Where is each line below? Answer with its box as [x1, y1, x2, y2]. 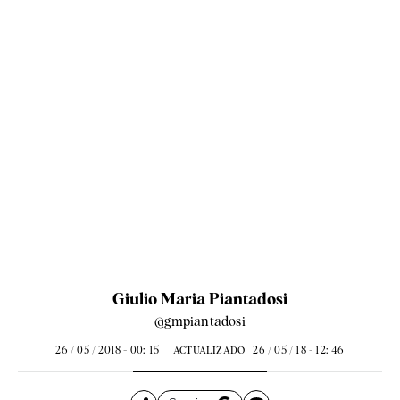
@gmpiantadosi [154, 312, 246, 329]
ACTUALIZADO [173, 343, 246, 356]
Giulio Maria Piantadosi [112, 288, 287, 308]
